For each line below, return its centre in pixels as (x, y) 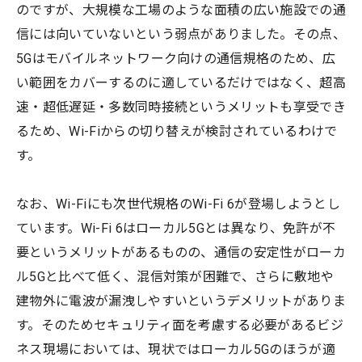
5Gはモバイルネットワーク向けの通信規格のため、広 (176, 58)
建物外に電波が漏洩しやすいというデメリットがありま (181, 301)
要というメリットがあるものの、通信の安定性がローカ (181, 252)
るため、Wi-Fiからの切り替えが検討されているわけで (177, 131)
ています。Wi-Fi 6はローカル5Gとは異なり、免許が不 (176, 228)
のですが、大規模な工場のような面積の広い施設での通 (181, 10)
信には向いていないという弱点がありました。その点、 (181, 34)
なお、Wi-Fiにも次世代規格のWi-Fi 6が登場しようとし (178, 204)
